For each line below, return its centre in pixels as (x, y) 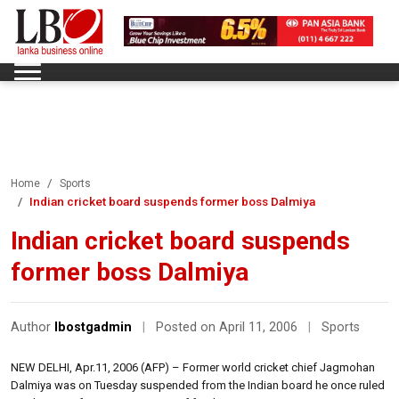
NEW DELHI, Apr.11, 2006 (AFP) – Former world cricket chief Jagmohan (193, 367)
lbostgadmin (93, 327)
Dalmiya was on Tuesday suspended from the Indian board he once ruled (198, 385)
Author (33, 327)
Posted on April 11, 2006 (228, 327)
